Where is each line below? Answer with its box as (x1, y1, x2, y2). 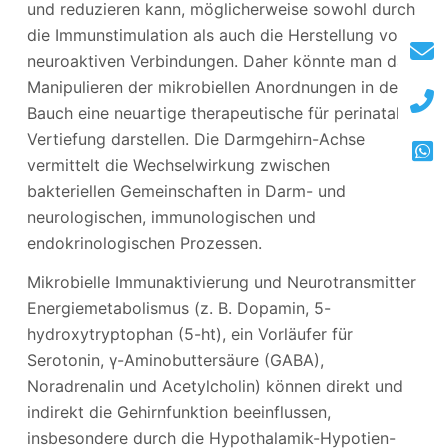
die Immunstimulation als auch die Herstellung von (26, 25, 407, 46)
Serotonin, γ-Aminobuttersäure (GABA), (26, 350, 324, 371)
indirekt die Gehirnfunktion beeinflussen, (26, 402, 331, 423)
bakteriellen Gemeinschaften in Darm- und (26, 181, 346, 202)
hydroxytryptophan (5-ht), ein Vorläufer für (26, 324, 353, 345)
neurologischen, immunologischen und (26, 207, 316, 228)
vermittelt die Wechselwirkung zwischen (26, 155, 330, 176)
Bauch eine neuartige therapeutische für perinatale (26, 103, 409, 124)
